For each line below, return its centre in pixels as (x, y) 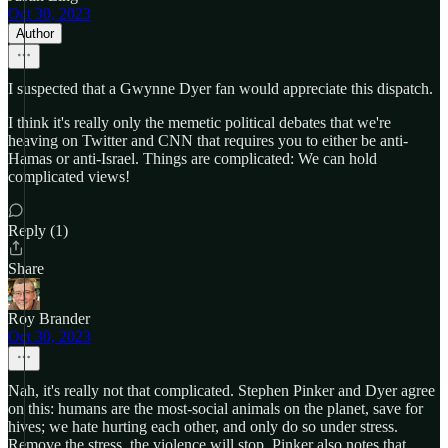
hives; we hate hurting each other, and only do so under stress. (203, 426)
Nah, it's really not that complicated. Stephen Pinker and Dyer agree (221, 390)
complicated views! (69, 176)
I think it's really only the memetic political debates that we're (199, 122)
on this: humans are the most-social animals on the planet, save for (215, 408)
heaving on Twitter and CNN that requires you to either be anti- (208, 140)
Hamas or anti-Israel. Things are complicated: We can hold (192, 158)
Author (35, 33)
